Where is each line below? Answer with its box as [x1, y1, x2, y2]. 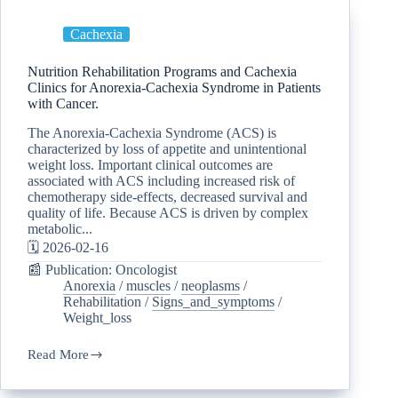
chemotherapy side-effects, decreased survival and [28, 189, 307, 205]
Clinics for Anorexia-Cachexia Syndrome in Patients [28, 80, 321, 96]
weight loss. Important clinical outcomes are [28, 157, 273, 173]
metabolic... [28, 221, 92, 237]
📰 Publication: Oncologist [28, 262, 177, 278]
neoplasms [181, 278, 240, 294]
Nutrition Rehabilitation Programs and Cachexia [28, 64, 297, 80]
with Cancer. [28, 96, 99, 112]
